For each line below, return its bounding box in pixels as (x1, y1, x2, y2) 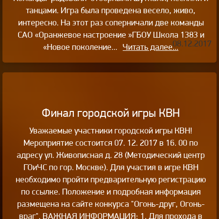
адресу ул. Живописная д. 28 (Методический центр (17, 149, 205, 160)
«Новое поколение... (43, 41, 123, 52)
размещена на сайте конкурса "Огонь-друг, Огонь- (17, 198, 205, 209)
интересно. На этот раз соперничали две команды (18, 17, 204, 27)
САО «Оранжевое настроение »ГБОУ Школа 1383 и (17, 29, 204, 40)
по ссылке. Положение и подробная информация (21, 186, 201, 197)
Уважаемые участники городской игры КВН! (29, 125, 192, 135)
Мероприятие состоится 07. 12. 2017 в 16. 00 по (23, 137, 198, 148)
